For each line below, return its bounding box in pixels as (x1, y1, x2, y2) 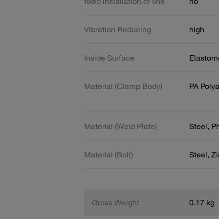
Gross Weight (92, 197, 139, 207)
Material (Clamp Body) (84, 81, 162, 91)
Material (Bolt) (84, 149, 133, 159)
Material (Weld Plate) (84, 121, 157, 131)
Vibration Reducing (84, 24, 151, 34)
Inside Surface (84, 52, 134, 63)
